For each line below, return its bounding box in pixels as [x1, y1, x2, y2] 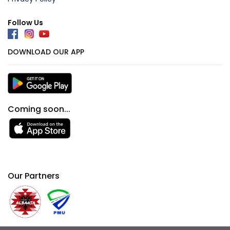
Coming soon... [8, 103, 70, 115]
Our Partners [8, 169, 60, 182]
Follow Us [8, 17, 43, 28]
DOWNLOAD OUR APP [8, 46, 84, 57]
